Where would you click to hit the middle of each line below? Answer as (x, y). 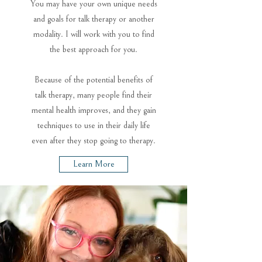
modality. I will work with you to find (94, 34)
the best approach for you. (94, 49)
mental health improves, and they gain (94, 110)
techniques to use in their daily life (94, 125)
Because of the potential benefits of (94, 80)
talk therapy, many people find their (94, 95)
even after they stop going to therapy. (94, 141)
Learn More (94, 164)
